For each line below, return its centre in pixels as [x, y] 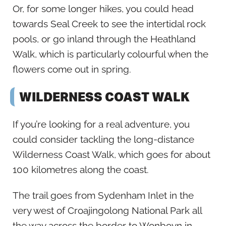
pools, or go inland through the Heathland [104, 39]
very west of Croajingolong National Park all [107, 210]
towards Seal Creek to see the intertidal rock [109, 24]
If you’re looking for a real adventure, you [101, 124]
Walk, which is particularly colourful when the [110, 54]
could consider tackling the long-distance [103, 139]
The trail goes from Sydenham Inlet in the [103, 195]
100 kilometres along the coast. [81, 170]
